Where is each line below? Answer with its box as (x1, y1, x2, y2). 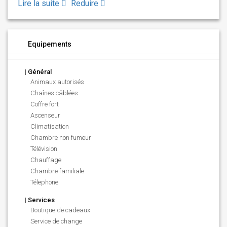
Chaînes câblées (30, 89, 78, 97)
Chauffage (30, 156, 61, 164)
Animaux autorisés (30, 78, 84, 86)
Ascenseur (30, 111, 60, 119)
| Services (23, 196, 55, 204)
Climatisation (30, 123, 69, 130)
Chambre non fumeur (30, 134, 91, 141)
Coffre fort (30, 100, 59, 108)
